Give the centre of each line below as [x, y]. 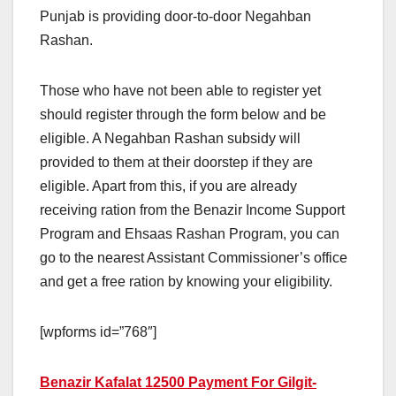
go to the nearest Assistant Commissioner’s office [194, 257]
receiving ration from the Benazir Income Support [192, 209]
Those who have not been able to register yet [180, 90]
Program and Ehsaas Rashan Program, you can [190, 233]
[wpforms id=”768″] [98, 331]
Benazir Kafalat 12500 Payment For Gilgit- [178, 382]
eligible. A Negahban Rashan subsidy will [170, 138]
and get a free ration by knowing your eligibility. [186, 281]
